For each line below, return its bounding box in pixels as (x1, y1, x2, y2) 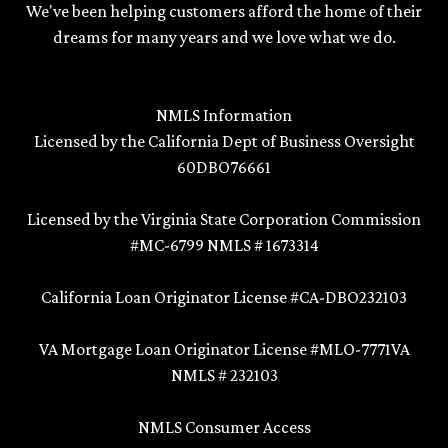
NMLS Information (156, 104, 292, 125)
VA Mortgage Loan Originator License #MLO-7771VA (38, 338, 410, 359)
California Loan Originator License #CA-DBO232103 (41, 286, 407, 307)
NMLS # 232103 (170, 364, 278, 385)
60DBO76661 (177, 156, 271, 177)
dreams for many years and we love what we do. (52, 26, 396, 47)
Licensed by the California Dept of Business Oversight (33, 130, 415, 151)
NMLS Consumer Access (137, 416, 311, 437)
